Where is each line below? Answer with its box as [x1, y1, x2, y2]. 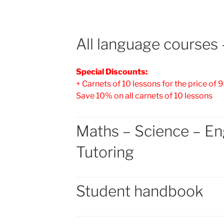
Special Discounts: [75, 66, 147, 76]
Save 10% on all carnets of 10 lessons [75, 90, 212, 100]
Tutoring [75, 143, 134, 161]
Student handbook [75, 182, 203, 200]
